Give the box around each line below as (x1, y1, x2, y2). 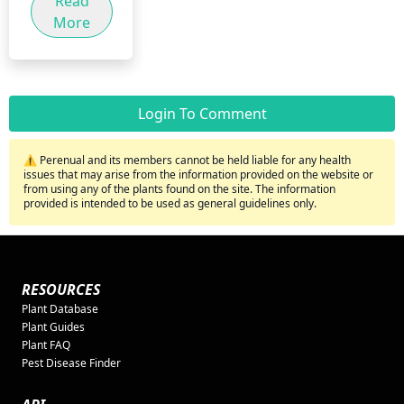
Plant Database (22, 300, 98, 317)
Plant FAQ (22, 336, 70, 353)
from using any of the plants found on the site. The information (23, 180, 335, 197)
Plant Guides (22, 318, 85, 335)
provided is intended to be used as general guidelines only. (23, 195, 317, 211)
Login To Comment (137, 103, 267, 124)
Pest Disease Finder (22, 354, 121, 371)
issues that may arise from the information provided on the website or (23, 166, 373, 182)
